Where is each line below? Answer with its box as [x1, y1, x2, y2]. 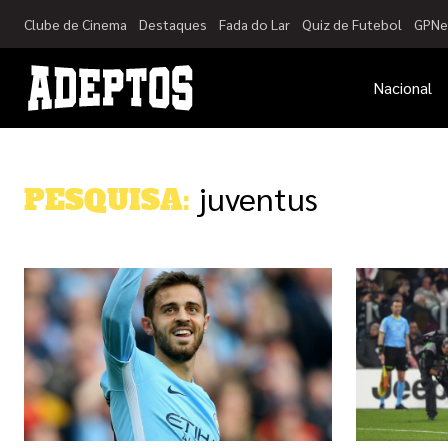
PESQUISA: [24, 181, 190, 219]
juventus [198, 177, 318, 218]
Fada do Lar [219, 14, 290, 33]
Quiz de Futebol [302, 14, 402, 33]
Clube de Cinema [24, 14, 127, 33]
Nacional [372, 77, 432, 98]
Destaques [139, 14, 207, 33]
